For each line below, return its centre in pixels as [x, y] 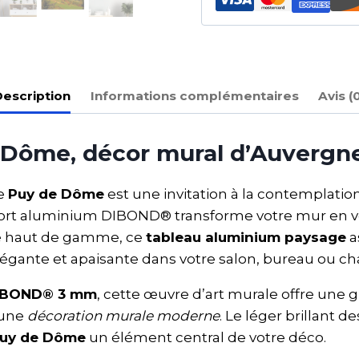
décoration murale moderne [123, 315]
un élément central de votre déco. [206, 337]
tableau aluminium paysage [246, 237]
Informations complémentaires [194, 95]
